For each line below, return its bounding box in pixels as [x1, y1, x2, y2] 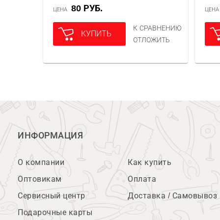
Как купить [128, 158, 171, 166]
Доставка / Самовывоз [128, 192, 217, 200]
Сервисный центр [18, 192, 85, 200]
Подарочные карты [18, 208, 92, 217]
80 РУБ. [76, 3, 103, 13]
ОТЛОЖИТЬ [133, 36, 170, 44]
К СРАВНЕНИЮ [133, 24, 182, 32]
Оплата [128, 175, 156, 183]
